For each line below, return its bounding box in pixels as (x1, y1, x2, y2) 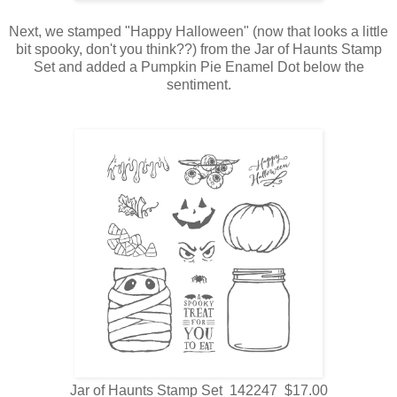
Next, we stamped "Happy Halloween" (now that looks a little (9, 24, 388, 40)
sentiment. (166, 77, 231, 93)
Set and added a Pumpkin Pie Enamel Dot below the (33, 59, 364, 75)
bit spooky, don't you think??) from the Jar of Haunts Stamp (15, 42, 382, 58)
